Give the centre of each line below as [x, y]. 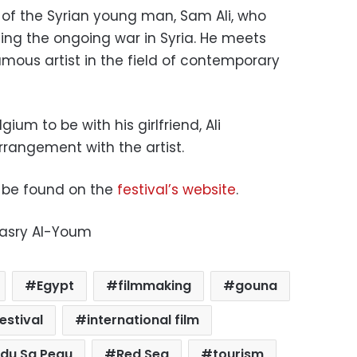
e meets [237, 38]
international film [143, 320]
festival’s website [177, 189]
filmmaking [154, 285]
